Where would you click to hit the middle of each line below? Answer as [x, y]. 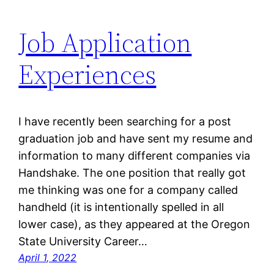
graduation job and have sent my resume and [136, 138]
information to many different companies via [135, 155]
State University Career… [83, 241]
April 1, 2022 [48, 257]
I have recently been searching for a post [125, 121]
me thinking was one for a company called [128, 190]
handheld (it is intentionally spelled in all [121, 207]
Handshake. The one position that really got [132, 172]
